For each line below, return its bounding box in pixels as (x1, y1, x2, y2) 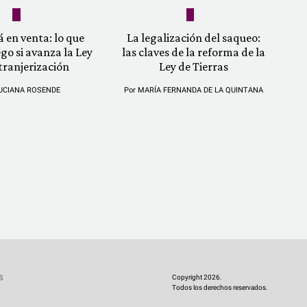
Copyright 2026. (172, 273, 222, 281)
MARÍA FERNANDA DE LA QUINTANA (137, 86, 263, 95)
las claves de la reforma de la (121, 45, 265, 59)
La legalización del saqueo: (126, 31, 260, 45)
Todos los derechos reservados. (172, 283, 268, 291)
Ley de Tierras (158, 60, 228, 73)
